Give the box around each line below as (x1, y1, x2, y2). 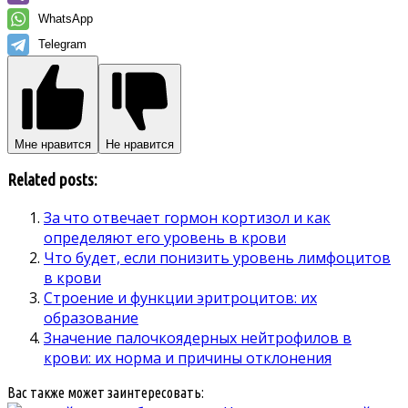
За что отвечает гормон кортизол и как (44, 208, 331, 229)
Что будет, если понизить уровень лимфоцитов (44, 248, 391, 269)
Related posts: (7, 170, 97, 190)
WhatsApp (38, 11, 93, 25)
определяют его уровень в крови (44, 228, 286, 249)
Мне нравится (15, 137, 91, 151)
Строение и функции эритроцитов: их (44, 288, 317, 309)
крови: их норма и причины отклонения (44, 348, 331, 369)
